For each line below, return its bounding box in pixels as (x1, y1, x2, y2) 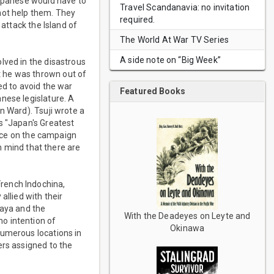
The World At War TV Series (120, 35, 229, 45)
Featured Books (120, 86, 186, 96)
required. (120, 15, 155, 24)
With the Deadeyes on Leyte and (124, 211, 251, 221)
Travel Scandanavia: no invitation (120, 2, 250, 12)
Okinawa (170, 223, 205, 233)
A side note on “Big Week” (120, 55, 221, 65)
